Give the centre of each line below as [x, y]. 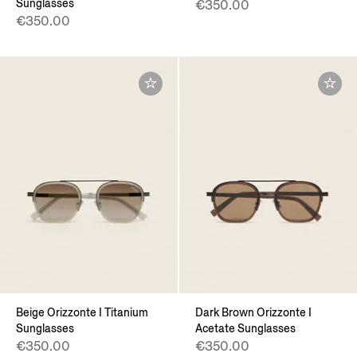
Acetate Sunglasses [245, 328]
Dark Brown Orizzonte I [253, 312]
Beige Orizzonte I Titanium [82, 312]
